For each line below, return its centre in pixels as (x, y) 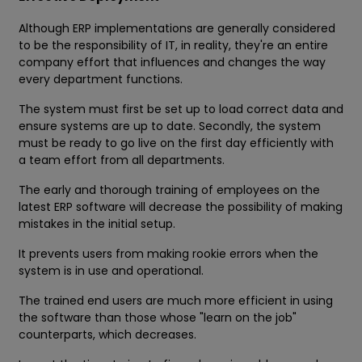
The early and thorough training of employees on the (169, 190)
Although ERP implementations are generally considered (177, 29)
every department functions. (102, 80)
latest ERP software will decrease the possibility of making (181, 207)
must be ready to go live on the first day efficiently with (176, 143)
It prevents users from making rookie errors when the (168, 254)
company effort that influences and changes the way (172, 63)
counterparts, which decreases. (107, 335)
